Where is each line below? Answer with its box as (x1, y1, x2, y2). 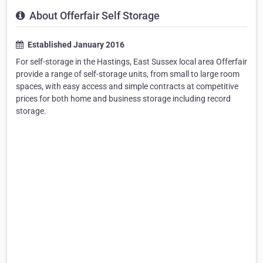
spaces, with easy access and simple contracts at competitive (16, 82, 238, 92)
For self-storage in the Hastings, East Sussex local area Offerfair (16, 57, 247, 67)
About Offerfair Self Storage (27, 9, 160, 22)
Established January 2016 (26, 40, 124, 50)
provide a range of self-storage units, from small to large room (16, 69, 240, 79)
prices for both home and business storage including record (16, 94, 231, 104)
